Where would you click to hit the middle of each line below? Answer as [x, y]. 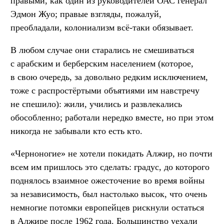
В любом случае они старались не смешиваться [102, 50]
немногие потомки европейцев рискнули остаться [107, 208]
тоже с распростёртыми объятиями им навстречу [105, 91]
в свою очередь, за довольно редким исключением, [109, 77]
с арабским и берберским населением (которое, [102, 64]
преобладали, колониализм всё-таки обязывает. [102, 28]
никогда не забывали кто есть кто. [76, 131]
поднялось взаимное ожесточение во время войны [107, 181]
